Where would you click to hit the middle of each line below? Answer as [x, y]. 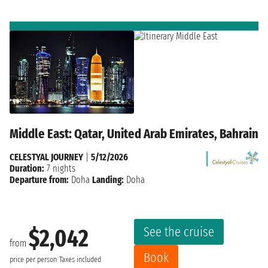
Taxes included [80, 260]
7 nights [60, 168]
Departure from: [39, 179]
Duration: [27, 168]
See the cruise [179, 232]
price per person [33, 260]
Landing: [108, 179]
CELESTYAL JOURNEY [46, 157]
